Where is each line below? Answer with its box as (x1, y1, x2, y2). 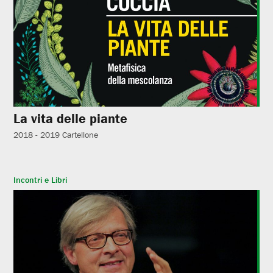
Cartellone (62, 129, 99, 140)
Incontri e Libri (13, 174, 68, 185)
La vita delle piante (13, 110, 128, 127)
